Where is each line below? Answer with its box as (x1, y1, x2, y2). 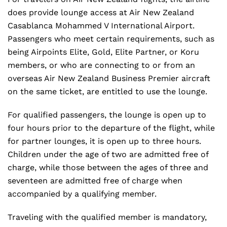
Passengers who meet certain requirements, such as (8, 34, 214, 44)
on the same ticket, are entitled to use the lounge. (8, 87, 207, 96)
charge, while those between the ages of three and (8, 163, 208, 172)
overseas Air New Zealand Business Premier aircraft (8, 73, 210, 83)
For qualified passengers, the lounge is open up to (8, 110, 206, 120)
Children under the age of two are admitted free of (8, 149, 208, 159)
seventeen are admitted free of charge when (8, 176, 182, 185)
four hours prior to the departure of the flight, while (8, 123, 215, 133)
